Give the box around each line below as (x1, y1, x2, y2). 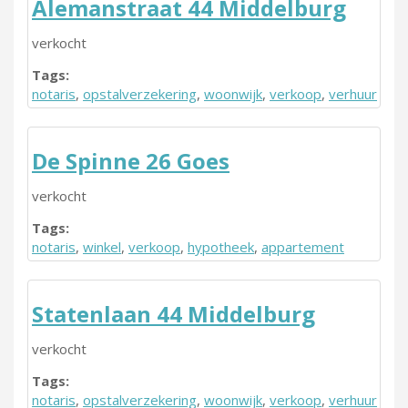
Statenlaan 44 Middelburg (32, 299, 315, 329)
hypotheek (188, 238, 254, 256)
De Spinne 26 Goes (32, 146, 229, 176)
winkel (83, 238, 121, 256)
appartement (261, 238, 344, 256)
